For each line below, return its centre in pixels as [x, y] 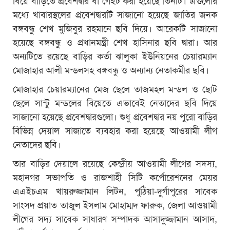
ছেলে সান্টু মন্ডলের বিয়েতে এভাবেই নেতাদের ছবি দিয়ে [115, 102]
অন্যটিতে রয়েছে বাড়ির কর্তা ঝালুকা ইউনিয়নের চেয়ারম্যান [115, 55]
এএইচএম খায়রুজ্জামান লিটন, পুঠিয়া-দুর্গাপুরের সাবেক [115, 190]
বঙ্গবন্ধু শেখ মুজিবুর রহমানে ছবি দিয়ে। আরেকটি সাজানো [115, 27]
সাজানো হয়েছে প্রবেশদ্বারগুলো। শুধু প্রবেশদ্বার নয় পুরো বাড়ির [115, 116]
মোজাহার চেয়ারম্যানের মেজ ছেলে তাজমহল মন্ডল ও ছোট [115, 88]
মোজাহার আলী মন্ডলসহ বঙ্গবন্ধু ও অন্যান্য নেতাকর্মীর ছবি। [111, 69]
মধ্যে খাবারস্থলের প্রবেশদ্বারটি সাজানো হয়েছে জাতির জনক [115, 14]
